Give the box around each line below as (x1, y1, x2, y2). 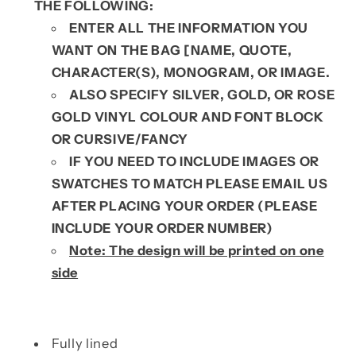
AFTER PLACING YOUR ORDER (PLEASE (51, 197, 318, 214)
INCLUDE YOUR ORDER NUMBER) (51, 219, 273, 236)
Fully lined (52, 335, 118, 351)
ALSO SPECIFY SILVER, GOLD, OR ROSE (69, 86, 335, 103)
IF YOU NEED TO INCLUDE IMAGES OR (69, 153, 320, 169)
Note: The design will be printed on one (69, 242, 324, 258)
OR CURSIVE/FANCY (51, 130, 189, 147)
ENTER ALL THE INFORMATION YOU (69, 19, 309, 36)
